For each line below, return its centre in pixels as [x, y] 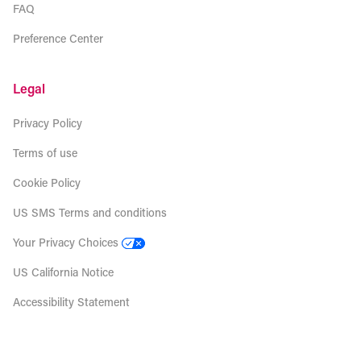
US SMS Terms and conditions [90, 212]
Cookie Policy [47, 183]
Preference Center [58, 38]
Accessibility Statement [71, 302]
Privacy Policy [48, 123]
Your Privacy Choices [66, 242]
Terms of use [45, 153]
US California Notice [63, 272]
